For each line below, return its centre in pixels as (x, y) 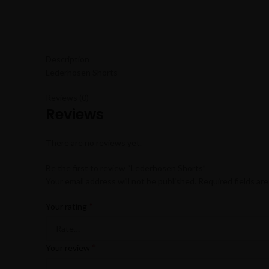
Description (68, 59)
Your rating (67, 206)
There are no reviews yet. (94, 143)
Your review (69, 248)
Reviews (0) (67, 98)
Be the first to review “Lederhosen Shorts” (126, 168)
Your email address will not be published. (121, 181)
